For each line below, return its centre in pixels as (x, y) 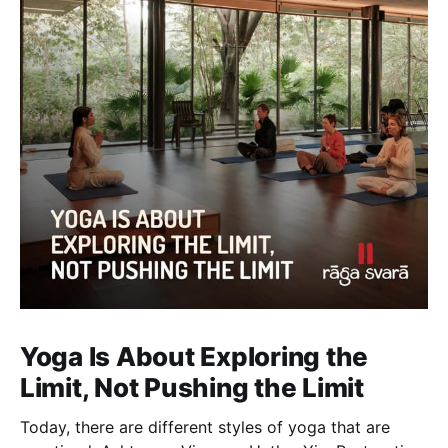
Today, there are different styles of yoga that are (205, 426)
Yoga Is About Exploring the (194, 356)
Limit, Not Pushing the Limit (192, 387)
